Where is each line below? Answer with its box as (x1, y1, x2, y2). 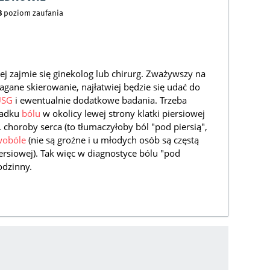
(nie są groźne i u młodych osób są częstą (26, 134, 199, 146)
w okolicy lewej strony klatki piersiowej (40, 107, 205, 120)
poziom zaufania (2, 7, 63, 19)
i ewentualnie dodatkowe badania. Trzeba (13, 94, 187, 107)
